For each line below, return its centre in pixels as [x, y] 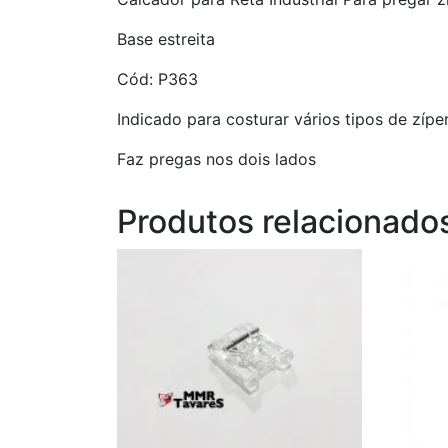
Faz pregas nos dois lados [216, 159]
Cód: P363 [157, 79]
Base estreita [166, 39]
